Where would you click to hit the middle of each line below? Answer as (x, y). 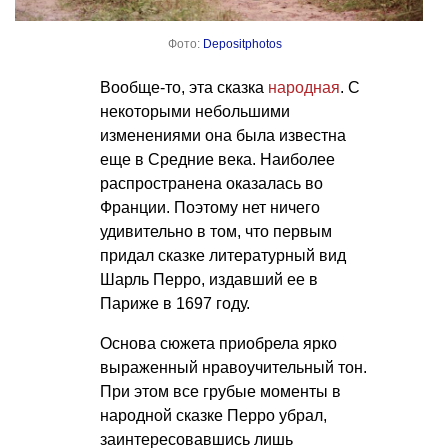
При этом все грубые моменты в (220, 391)
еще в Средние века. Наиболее (217, 159)
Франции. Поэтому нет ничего (210, 207)
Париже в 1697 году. (175, 303)
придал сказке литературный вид (223, 255)
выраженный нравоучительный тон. (233, 367)
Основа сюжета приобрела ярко (218, 343)
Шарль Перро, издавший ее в (209, 279)
